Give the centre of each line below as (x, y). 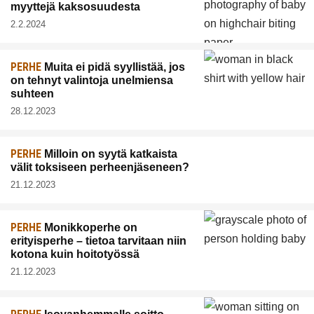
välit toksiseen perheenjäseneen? (100, 168)
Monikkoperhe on (89, 228)
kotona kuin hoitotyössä (75, 254)
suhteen (32, 94)
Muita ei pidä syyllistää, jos (113, 67)
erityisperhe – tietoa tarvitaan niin (98, 241)
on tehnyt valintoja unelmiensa (92, 81)
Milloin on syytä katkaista (109, 154)
